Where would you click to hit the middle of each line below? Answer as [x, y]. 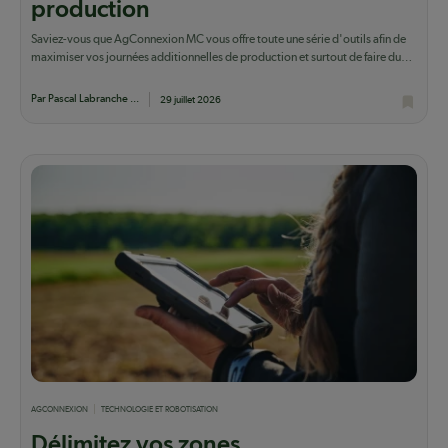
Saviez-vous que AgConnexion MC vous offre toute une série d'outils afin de [218, 38]
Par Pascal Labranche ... [85, 98]
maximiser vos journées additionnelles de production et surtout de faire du [216, 56]
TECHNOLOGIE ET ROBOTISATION [159, 408]
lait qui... [54, 74]
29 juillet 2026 [190, 99]
